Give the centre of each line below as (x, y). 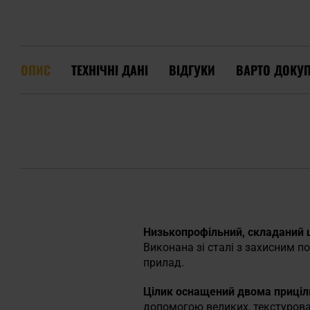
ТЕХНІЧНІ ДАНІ (110, 70)
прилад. (164, 263)
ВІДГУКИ (192, 70)
